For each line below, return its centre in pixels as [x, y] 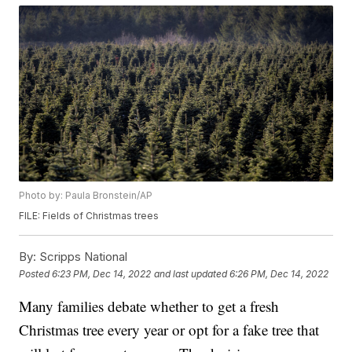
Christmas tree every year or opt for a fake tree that [169, 330]
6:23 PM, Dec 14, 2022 [102, 273]
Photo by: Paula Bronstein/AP [86, 196]
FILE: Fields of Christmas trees [89, 216]
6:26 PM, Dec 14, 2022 [279, 273]
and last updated [191, 273]
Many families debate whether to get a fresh [149, 306]
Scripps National [82, 257]
